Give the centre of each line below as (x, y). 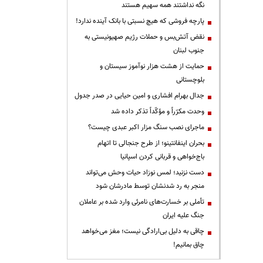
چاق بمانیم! (189, 245)
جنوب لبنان (189, 50)
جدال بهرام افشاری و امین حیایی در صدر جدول (139, 95)
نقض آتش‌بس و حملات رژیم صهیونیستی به (144, 37)
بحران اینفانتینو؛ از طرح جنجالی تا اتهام (151, 143)
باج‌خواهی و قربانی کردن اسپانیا (162, 156)
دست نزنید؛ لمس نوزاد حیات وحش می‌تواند (145, 172)
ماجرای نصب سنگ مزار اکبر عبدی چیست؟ (146, 127)
